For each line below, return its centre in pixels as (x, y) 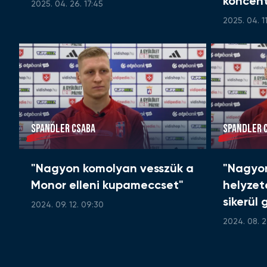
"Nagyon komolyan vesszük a (112, 170)
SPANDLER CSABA (63, 129)
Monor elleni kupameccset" (107, 186)
